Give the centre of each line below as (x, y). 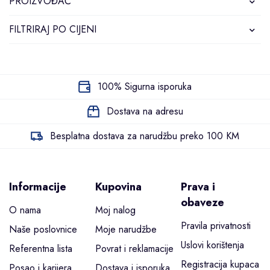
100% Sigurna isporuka (145, 86)
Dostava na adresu (145, 111)
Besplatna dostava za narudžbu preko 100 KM (145, 136)
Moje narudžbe (126, 229)
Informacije (38, 187)
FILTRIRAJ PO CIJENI (53, 29)
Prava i (198, 187)
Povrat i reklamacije (134, 249)
